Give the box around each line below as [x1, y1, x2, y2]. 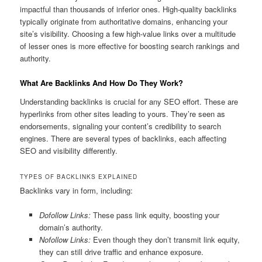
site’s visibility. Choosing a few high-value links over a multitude [20, 28, 236, 40]
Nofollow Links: [39, 234, 91, 246]
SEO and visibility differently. [20, 145, 118, 156]
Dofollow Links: [39, 209, 91, 221]
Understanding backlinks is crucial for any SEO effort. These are [20, 96, 239, 107]
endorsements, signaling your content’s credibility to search [20, 120, 222, 132]
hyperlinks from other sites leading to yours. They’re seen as [20, 108, 226, 119]
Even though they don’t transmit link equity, [90, 234, 240, 246]
